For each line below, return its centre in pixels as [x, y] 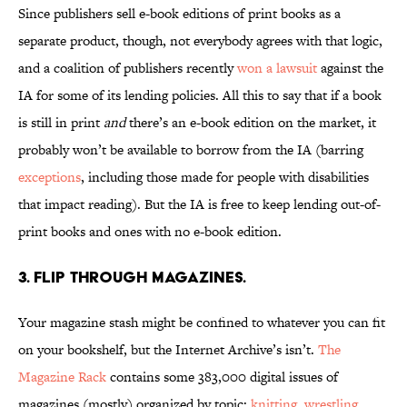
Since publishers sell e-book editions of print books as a [179, 14]
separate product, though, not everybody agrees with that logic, [200, 41]
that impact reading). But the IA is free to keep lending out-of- [199, 204]
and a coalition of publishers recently [128, 68]
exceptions [50, 177]
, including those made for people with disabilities [225, 177]
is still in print [61, 123]
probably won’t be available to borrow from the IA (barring [191, 150]
